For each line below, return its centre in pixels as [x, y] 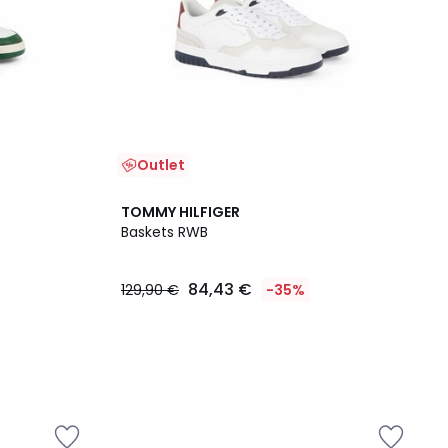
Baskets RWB [164, 232]
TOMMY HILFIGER [180, 212]
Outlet [161, 165]
